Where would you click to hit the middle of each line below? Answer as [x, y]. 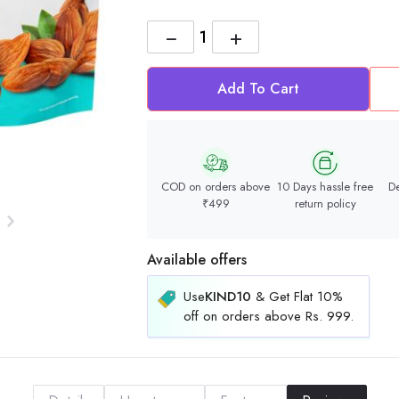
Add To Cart [258, 89]
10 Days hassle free [325, 186]
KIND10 [228, 297]
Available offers [197, 260]
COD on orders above [216, 186]
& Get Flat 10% [297, 297]
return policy [325, 203]
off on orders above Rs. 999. [269, 317]
